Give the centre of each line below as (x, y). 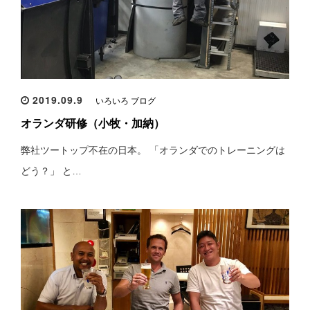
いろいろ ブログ (126, 101)
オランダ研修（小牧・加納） (93, 124)
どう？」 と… (51, 171)
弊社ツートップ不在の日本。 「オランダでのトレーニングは (153, 150)
